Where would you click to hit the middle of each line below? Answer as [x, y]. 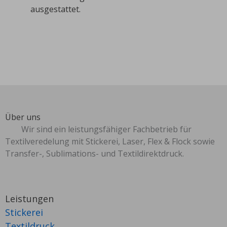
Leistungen [29, 199]
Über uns [23, 117]
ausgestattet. [55, 9]
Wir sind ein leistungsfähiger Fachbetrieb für [106, 129]
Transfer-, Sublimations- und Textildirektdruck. [94, 154]
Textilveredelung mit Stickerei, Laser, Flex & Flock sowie [110, 141]
